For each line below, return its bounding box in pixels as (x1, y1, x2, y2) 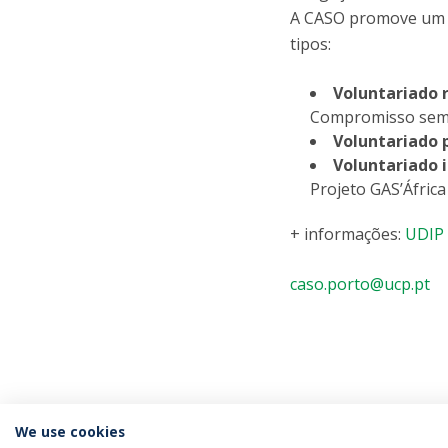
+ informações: (290, 223, 406, 245)
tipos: (290, 33, 332, 55)
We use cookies (15, 422, 125, 441)
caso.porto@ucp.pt (290, 273, 431, 295)
